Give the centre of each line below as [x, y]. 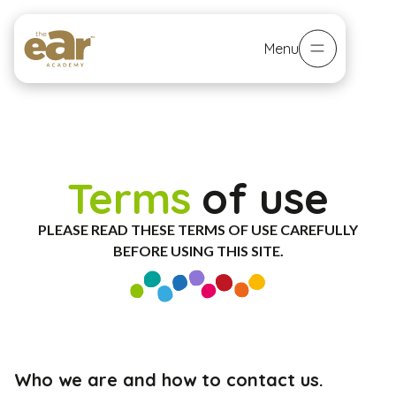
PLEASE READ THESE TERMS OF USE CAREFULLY [198, 229]
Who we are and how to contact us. [169, 379]
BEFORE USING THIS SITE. [198, 251]
